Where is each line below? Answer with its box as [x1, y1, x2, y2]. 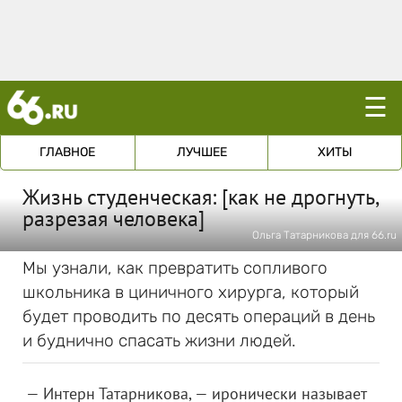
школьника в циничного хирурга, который [22, 282, 359, 302]
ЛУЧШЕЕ [176, 144, 227, 160]
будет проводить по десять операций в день [22, 306, 375, 327]
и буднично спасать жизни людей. [22, 330, 296, 351]
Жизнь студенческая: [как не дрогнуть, [22, 183, 378, 211]
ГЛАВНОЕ [39, 144, 96, 160]
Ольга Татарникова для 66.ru [252, 229, 397, 241]
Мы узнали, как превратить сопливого [22, 258, 328, 278]
